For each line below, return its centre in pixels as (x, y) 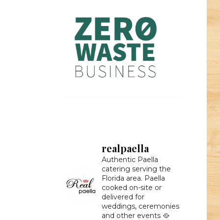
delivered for (123, 197)
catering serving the (136, 169)
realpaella (125, 148)
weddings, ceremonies (140, 206)
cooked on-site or (131, 188)
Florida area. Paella (133, 179)
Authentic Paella (130, 160)
